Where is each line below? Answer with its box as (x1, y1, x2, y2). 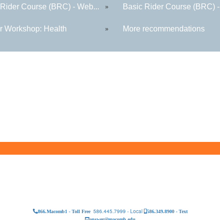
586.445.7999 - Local (91, 207, 142, 215)
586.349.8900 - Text (146, 208, 188, 214)
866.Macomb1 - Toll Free (37, 208, 90, 214)
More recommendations (123, 24, 205, 33)
